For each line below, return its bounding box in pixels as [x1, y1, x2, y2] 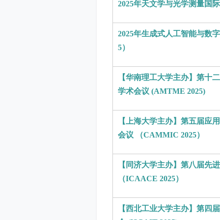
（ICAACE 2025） [118, 174, 183, 183]
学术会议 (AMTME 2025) [118, 87, 209, 95]
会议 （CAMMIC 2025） [118, 131, 206, 139]
